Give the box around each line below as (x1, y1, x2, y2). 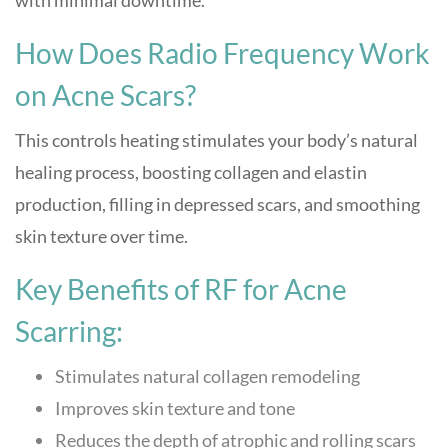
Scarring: (15, 314, 123, 348)
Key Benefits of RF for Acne (15, 272, 347, 306)
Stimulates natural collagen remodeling (55, 365, 360, 387)
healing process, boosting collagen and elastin (15, 161, 367, 183)
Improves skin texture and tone (55, 397, 295, 419)
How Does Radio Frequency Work (15, 36, 430, 70)
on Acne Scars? (15, 78, 196, 112)
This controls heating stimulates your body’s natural (15, 129, 418, 151)
